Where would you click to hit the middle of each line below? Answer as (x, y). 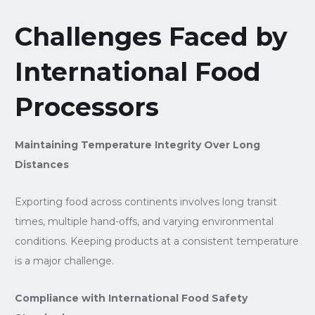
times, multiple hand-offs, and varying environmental (144, 221)
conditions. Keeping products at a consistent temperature (156, 241)
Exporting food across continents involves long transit (146, 201)
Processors (86, 107)
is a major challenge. (64, 261)
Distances (41, 164)
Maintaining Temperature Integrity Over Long (137, 144)
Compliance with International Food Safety (131, 298)
